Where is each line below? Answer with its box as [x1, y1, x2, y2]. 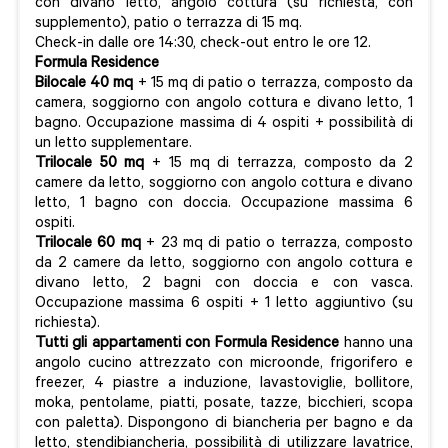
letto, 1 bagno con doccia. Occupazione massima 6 [35, 196, 413, 214]
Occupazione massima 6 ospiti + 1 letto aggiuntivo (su [35, 296, 413, 314]
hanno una [339, 336, 414, 354]
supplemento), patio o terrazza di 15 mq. [35, 16, 306, 34]
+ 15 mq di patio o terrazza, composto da [133, 76, 414, 94]
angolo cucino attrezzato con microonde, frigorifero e [35, 356, 413, 374]
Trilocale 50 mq [35, 156, 153, 174]
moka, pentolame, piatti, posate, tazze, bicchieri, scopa [35, 396, 413, 414]
